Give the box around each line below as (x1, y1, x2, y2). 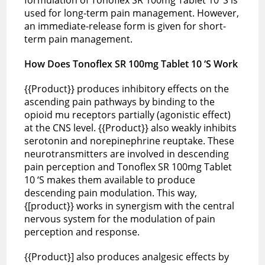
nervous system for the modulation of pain (24, 212, 216, 225)
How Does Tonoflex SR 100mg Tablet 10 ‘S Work (24, 57, 238, 70)
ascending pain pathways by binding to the (24, 95, 215, 108)
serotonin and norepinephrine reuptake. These (24, 134, 235, 147)
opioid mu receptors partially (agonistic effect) (24, 108, 231, 121)
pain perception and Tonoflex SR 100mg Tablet (24, 160, 232, 173)
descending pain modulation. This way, (24, 186, 198, 199)
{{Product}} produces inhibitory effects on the (24, 82, 230, 95)
